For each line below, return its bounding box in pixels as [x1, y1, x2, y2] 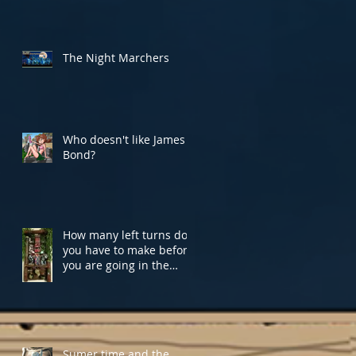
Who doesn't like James [63, 131, 185, 147]
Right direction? [63, 272, 146, 288]
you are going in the [63, 257, 169, 273]
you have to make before [63, 242, 194, 257]
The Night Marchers [63, 49, 169, 65]
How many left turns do [63, 226, 188, 242]
